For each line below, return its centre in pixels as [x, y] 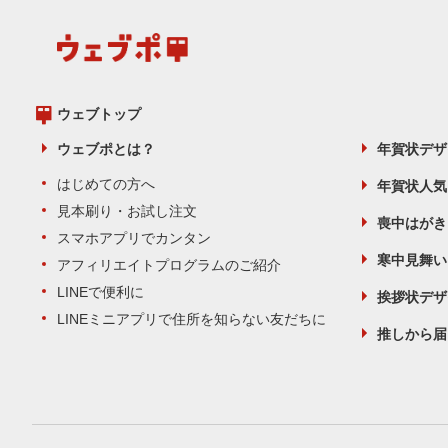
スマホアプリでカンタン [134, 237]
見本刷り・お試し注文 [127, 210]
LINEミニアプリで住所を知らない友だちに [191, 318]
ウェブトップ [99, 113]
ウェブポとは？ [106, 148]
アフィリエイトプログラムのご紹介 [169, 264]
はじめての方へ [106, 183]
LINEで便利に [100, 291]
